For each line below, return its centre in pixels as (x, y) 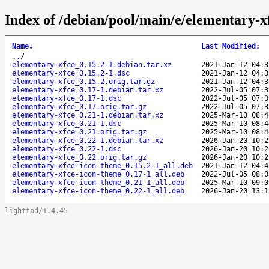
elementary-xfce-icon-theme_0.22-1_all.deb (98, 191)
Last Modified (228, 46)
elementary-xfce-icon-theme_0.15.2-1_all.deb (102, 165)
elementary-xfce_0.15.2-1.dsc (71, 73)
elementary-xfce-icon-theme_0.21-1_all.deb (98, 182)
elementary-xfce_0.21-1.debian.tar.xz (88, 115)
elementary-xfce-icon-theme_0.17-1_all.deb (98, 174)
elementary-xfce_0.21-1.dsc (67, 123)
